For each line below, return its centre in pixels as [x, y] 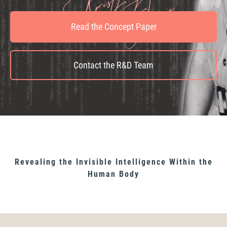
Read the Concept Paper [113, 27]
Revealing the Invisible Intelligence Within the [113, 162]
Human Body [113, 174]
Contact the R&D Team [113, 65]
